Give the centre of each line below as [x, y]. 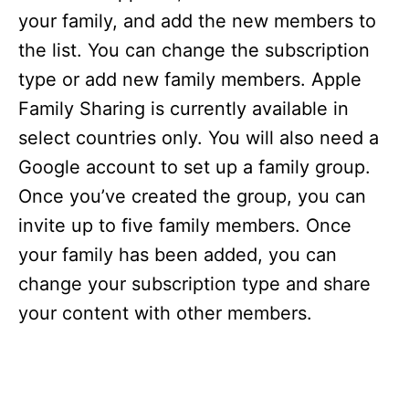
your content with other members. [165, 313]
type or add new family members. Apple [190, 79]
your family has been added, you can [178, 255]
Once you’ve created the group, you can [192, 196]
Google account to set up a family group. [194, 167]
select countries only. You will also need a [199, 138]
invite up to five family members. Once [185, 225]
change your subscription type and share [194, 284]
